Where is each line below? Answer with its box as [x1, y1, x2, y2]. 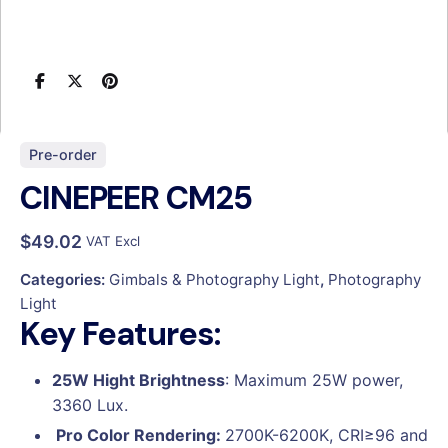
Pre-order [28, 146, 97, 163]
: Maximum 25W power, [225, 369, 403, 390]
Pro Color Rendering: [52, 424, 225, 445]
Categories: [20, 269, 109, 289]
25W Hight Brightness [52, 369, 225, 390]
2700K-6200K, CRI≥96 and [225, 424, 428, 445]
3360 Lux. [52, 394, 128, 415]
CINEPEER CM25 [20, 176, 252, 219]
